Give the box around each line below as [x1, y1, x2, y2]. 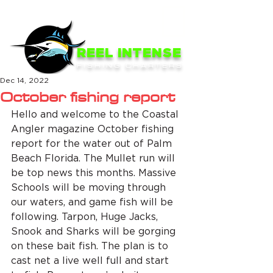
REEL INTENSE [77, 47, 182, 60]
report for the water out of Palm [11, 138, 175, 149]
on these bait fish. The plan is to [11, 240, 171, 252]
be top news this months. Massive [11, 167, 179, 179]
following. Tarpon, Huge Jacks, [11, 211, 161, 222]
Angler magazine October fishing [11, 123, 177, 135]
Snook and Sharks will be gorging [11, 225, 179, 237]
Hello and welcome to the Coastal [11, 108, 182, 120]
